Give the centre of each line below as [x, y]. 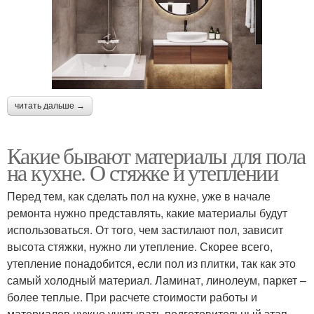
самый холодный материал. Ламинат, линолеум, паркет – [157, 280]
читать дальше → [50, 106]
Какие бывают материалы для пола [156, 156]
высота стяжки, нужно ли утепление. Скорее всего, [140, 247]
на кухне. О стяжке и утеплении [142, 172]
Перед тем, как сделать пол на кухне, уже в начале [139, 196]
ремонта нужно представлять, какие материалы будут [147, 213]
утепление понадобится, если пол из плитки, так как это [151, 264]
